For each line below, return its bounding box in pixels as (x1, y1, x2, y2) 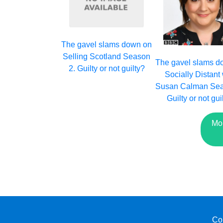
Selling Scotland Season (63, 52, 151, 61)
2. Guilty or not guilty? (68, 64, 145, 73)
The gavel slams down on (61, 40, 152, 49)
